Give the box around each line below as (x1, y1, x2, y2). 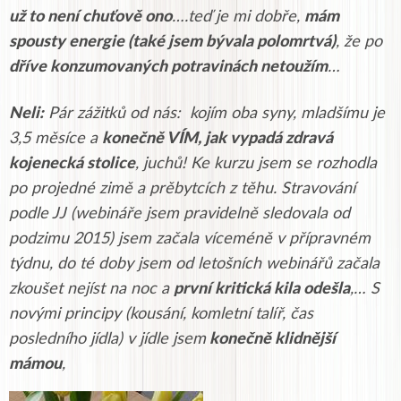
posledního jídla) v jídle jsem (9, 330, 206, 347)
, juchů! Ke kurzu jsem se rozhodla (135, 155, 377, 172)
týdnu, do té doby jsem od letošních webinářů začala (9, 255, 380, 272)
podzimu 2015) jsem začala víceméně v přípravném (9, 230, 371, 247)
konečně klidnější (206, 330, 336, 347)
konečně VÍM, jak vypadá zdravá (102, 130, 333, 147)
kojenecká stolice (9, 155, 135, 172)
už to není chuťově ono (9, 8, 172, 25)
